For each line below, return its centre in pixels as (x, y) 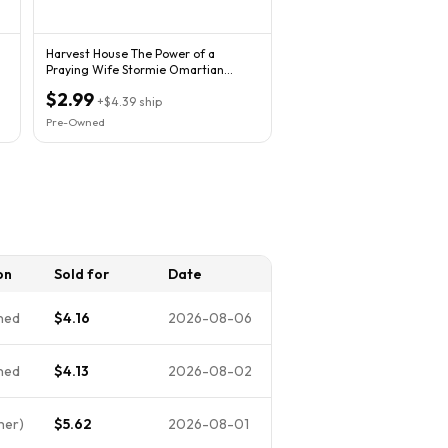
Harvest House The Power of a (130, 53)
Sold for (81, 273)
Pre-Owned (75, 121)
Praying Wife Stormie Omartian (135, 69)
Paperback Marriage (103, 85)
